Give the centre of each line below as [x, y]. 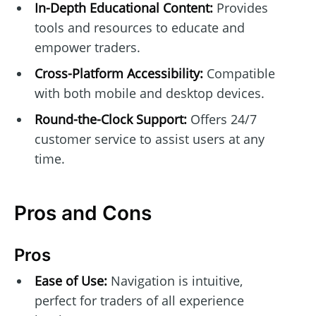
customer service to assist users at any [149, 139]
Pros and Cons [83, 213]
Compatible [239, 74]
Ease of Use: [71, 280]
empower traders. [87, 48]
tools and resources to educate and [139, 28]
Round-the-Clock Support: [110, 120]
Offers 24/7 [221, 120]
